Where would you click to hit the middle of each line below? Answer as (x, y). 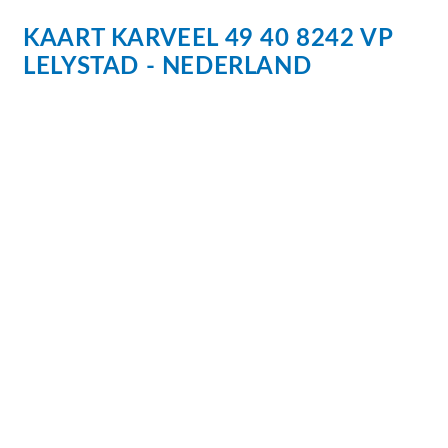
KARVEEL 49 (182, 39)
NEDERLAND (236, 67)
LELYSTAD (81, 67)
